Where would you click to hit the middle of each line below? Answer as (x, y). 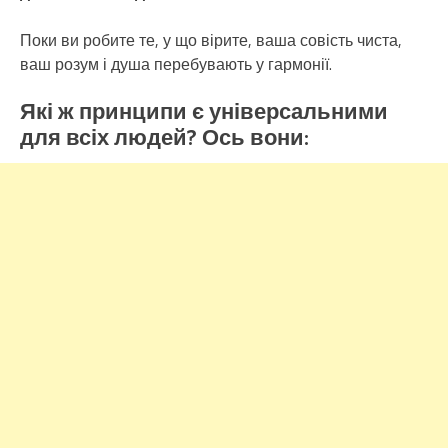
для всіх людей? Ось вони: (164, 139)
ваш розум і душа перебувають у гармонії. (176, 64)
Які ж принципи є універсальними (204, 113)
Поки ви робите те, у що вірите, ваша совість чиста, (211, 40)
